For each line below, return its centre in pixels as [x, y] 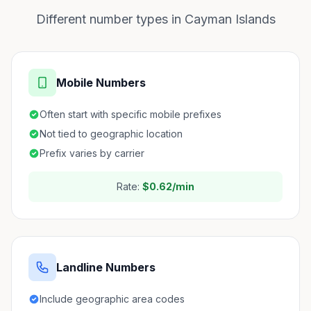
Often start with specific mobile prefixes [131, 114]
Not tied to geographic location [111, 134]
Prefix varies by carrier [92, 153]
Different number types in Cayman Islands [155, 19]
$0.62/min [168, 186]
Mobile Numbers [101, 83]
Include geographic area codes [112, 299]
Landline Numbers [106, 267]
